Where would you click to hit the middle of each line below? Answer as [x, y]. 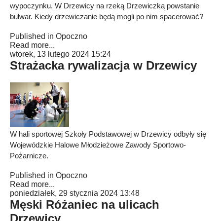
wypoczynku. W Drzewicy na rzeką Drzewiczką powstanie [105, 6]
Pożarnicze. [29, 156]
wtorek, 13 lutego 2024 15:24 [60, 54]
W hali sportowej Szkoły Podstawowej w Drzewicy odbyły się [108, 134]
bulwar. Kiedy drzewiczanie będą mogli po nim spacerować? [107, 17]
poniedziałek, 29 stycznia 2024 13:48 [75, 193]
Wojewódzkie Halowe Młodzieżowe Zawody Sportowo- [98, 145]
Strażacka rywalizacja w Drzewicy [103, 65]
